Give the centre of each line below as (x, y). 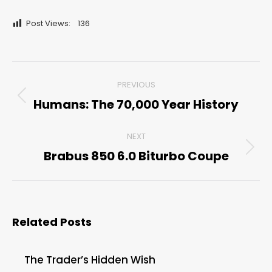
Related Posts (52, 222)
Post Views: (48, 24)
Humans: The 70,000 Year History (136, 105)
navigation (56, 101)
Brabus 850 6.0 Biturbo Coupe (136, 156)
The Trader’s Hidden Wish (90, 260)
